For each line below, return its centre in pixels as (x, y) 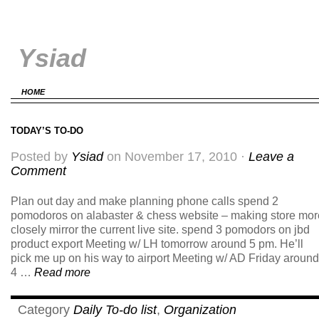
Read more (62, 272)
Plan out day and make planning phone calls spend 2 (145, 201)
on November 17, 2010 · (176, 157)
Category (46, 309)
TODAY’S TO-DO (47, 131)
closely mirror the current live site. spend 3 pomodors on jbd (160, 229)
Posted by (41, 157)
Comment (38, 171)
